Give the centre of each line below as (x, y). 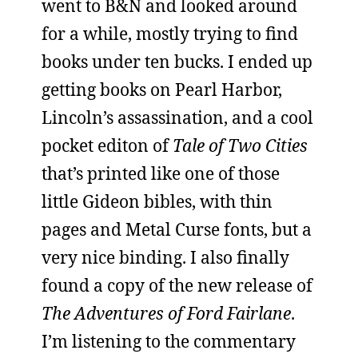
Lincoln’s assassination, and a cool (177, 117)
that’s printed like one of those (161, 173)
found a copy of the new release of (177, 285)
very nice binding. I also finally (165, 257)
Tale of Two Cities (240, 145)
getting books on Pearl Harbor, (162, 89)
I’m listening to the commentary (169, 341)
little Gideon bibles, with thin (157, 201)
